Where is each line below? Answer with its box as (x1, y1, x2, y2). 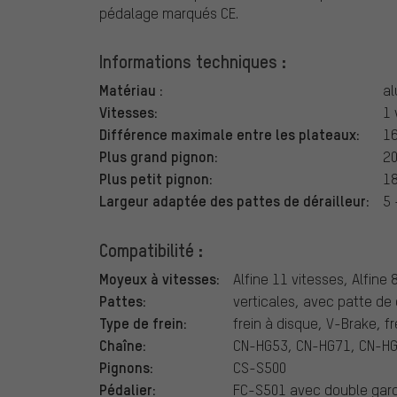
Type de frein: (99, 313, 187, 333)
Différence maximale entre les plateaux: (99, 124, 360, 144)
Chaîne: (99, 335, 146, 355)
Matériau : (99, 80, 163, 100)
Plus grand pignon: (99, 146, 218, 167)
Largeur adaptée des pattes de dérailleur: (99, 191, 370, 211)
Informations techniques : (99, 50, 286, 74)
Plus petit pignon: (99, 168, 213, 189)
